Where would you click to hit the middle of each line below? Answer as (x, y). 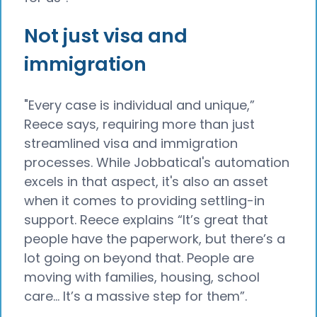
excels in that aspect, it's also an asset (146, 182)
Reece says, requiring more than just (139, 125)
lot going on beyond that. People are (139, 258)
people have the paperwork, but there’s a (155, 239)
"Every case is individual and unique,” (139, 105)
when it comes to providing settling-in (144, 201)
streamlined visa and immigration (131, 144)
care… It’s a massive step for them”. (136, 296)
